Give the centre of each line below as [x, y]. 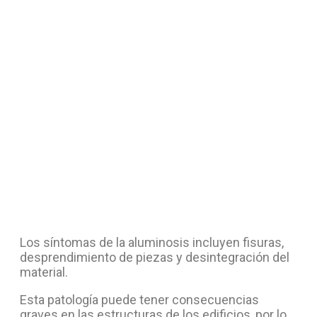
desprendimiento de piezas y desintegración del [155, 257]
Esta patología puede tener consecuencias [139, 299]
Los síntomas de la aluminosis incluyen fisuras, [152, 242]
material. [44, 272]
